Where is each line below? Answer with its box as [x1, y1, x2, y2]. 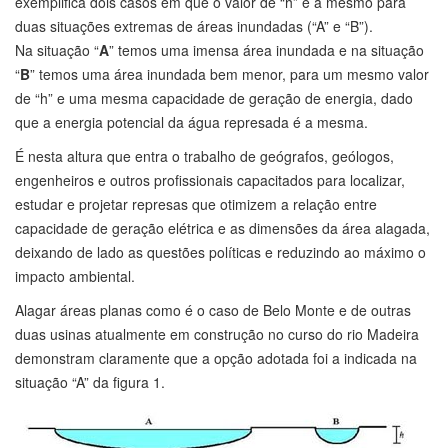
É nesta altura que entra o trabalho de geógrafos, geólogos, [15, 146, 394, 167]
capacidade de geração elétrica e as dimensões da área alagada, [15, 218, 430, 239]
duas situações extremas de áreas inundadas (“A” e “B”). [15, 16, 373, 37]
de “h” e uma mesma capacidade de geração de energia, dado [15, 88, 413, 109]
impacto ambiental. [15, 266, 135, 287]
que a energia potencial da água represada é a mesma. [15, 112, 368, 133]
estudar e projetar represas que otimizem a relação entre [15, 194, 377, 215]
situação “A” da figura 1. [15, 372, 165, 393]
